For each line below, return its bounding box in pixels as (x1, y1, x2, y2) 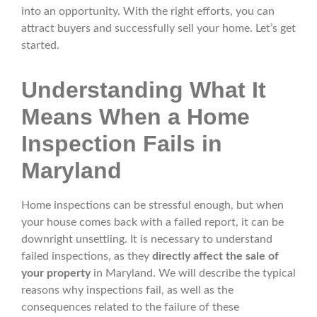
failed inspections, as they (21, 250, 152, 263)
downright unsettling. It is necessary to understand (21, 234, 272, 246)
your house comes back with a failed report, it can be (21, 217, 284, 229)
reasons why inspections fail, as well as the (21, 284, 234, 296)
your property (21, 267, 91, 279)
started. (21, 40, 59, 52)
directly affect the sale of (152, 250, 279, 263)
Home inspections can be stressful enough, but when (21, 200, 284, 212)
